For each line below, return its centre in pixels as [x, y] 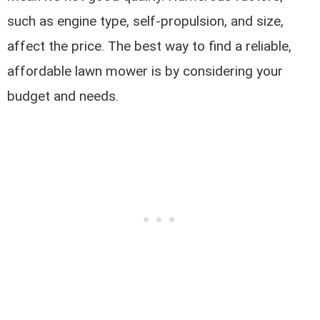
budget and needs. [63, 96]
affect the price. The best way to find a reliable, [150, 46]
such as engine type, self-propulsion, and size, [146, 21]
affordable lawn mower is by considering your [145, 71]
